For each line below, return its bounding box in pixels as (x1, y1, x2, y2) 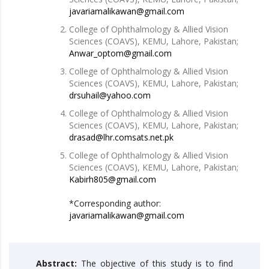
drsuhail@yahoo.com (69, 89, 151, 101)
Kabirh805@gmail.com (69, 173, 156, 185)
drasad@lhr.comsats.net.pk (69, 131, 174, 143)
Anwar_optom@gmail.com (69, 47, 172, 59)
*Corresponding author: (69, 197, 161, 209)
